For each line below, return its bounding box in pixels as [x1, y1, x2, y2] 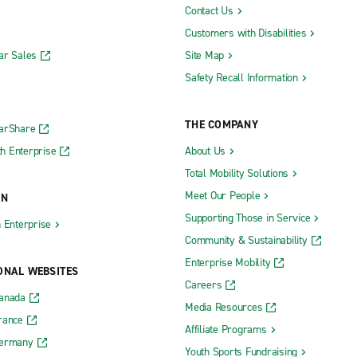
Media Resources [185, 300, 263, 316]
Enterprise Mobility [185, 255, 271, 271]
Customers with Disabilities [185, 25, 307, 41]
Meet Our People [185, 188, 261, 204]
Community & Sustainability [185, 233, 308, 249]
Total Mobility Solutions [185, 166, 288, 182]
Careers [185, 277, 222, 293]
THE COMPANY [185, 117, 258, 133]
